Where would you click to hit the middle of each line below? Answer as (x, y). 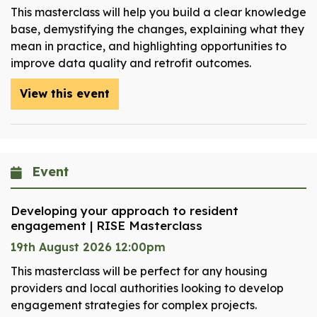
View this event (65, 94)
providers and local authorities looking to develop (147, 288)
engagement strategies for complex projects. (134, 305)
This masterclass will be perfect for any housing (139, 271)
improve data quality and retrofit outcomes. (131, 63)
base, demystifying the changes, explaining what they (157, 29)
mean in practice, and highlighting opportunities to (149, 46)
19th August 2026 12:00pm (88, 247)
